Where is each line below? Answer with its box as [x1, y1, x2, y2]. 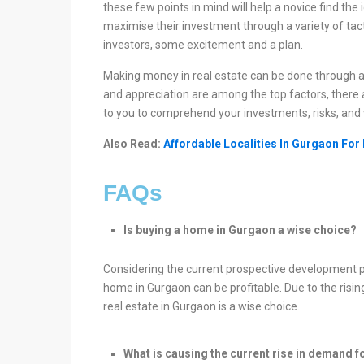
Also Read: [103, 137, 163, 150]
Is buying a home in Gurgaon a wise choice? [123, 223, 357, 236]
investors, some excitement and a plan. [103, 38, 303, 51]
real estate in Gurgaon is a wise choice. [103, 300, 300, 313]
